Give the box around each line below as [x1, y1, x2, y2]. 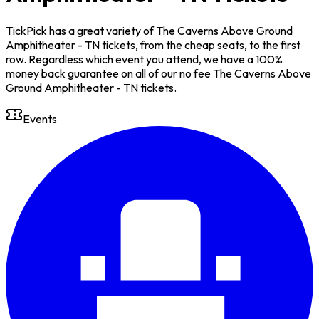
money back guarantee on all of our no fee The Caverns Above [6, 66, 311, 80]
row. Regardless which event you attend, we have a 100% [6, 51, 283, 66]
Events [23, 111, 57, 126]
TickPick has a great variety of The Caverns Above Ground [6, 23, 293, 38]
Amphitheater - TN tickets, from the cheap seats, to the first [6, 37, 300, 52]
